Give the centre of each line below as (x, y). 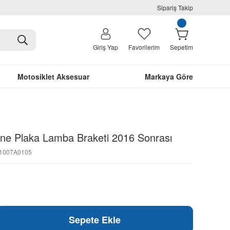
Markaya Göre (169, 76)
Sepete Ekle (94, 220)
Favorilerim (144, 47)
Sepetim (181, 47)
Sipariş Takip (175, 7)
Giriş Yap (106, 47)
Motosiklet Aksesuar (53, 76)
